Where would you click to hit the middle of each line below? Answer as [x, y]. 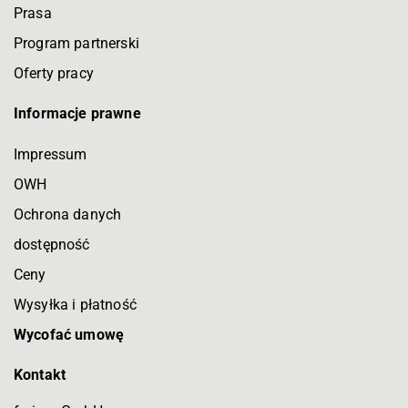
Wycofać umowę [69, 335]
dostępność [52, 245]
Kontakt [40, 375]
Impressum [51, 155]
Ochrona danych [68, 215]
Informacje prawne [77, 114]
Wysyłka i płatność [75, 305]
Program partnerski [76, 44]
